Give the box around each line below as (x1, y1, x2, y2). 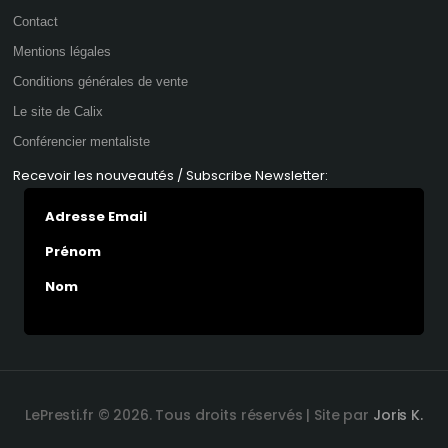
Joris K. (372, 405, 423, 425)
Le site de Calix (13, 104, 104, 119)
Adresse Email (44, 207, 147, 226)
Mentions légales (13, 44, 112, 59)
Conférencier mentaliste (13, 134, 151, 149)
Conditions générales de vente (13, 74, 189, 89)
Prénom (44, 242, 101, 261)
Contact (13, 14, 59, 29)
